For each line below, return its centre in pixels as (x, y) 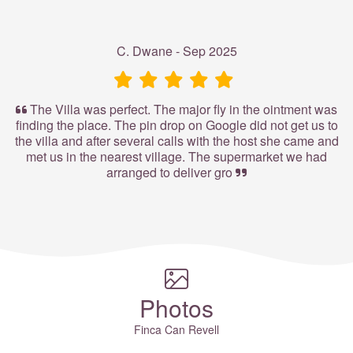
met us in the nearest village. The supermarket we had (176, 157)
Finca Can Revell (176, 330)
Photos (176, 308)
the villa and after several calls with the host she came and (176, 141)
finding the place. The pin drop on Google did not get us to (176, 125)
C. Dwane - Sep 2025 (176, 51)
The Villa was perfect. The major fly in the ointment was (182, 110)
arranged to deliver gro (171, 173)
